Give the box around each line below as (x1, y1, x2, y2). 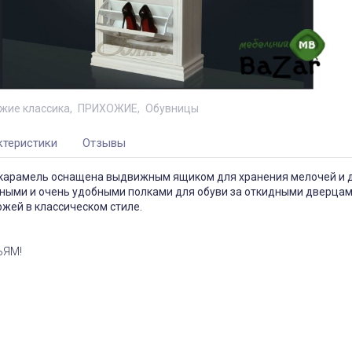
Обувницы (145, 102, 199, 115)
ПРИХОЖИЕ (77, 102, 137, 115)
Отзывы (82, 136, 126, 151)
